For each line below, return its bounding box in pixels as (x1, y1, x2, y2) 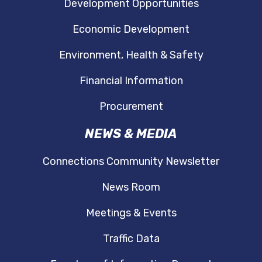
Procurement (99, 99, 163, 113)
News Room (102, 180, 160, 194)
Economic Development (73, 22, 189, 36)
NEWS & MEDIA (85, 126, 177, 141)
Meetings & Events (85, 206, 177, 219)
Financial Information (79, 74, 183, 87)
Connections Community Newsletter (43, 154, 219, 168)
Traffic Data (102, 232, 160, 245)
